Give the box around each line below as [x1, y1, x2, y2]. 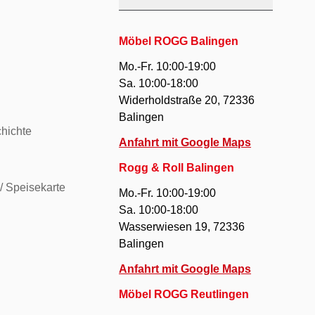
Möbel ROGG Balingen [119, 35, 239, 48]
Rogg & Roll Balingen [119, 162, 235, 174]
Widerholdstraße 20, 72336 [119, 94, 255, 107]
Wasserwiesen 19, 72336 [119, 221, 245, 233]
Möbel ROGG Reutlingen [119, 288, 250, 301]
